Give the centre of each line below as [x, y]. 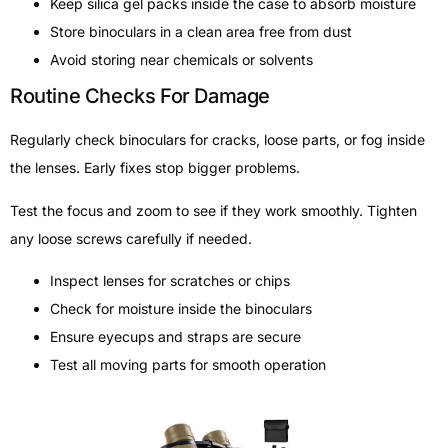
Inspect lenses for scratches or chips [170, 281]
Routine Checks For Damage [140, 96]
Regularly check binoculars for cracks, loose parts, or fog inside [217, 140]
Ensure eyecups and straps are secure [175, 337]
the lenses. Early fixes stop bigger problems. [155, 168]
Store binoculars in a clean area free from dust [201, 32]
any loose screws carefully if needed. [131, 238]
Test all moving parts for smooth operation [188, 365]
